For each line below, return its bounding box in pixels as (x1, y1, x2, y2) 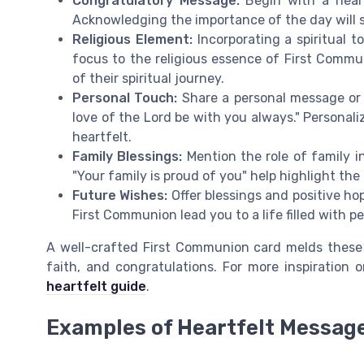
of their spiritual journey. (72, 71, 224, 87)
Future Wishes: (72, 188, 168, 204)
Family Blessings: (72, 149, 183, 165)
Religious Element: (72, 32, 193, 48)
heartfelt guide (46, 279, 146, 295)
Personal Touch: (72, 90, 178, 106)
